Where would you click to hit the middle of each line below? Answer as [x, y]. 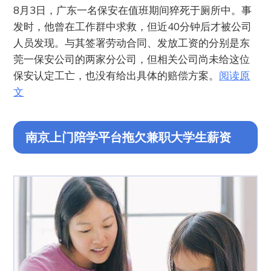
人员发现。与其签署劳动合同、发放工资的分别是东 [132, 43]
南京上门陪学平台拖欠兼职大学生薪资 [129, 137]
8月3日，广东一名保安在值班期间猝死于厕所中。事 [133, 10]
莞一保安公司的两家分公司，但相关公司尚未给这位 [132, 59]
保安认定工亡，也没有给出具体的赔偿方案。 [116, 76]
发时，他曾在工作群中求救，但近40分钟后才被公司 [133, 27]
